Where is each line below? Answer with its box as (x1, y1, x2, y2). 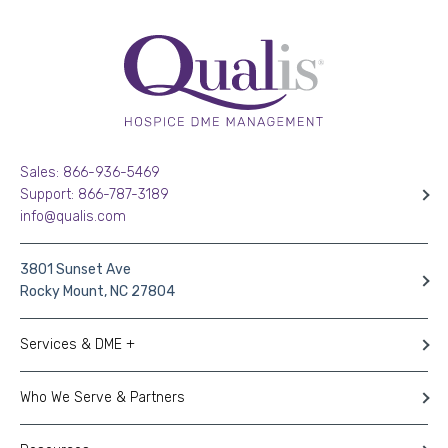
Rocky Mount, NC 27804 (20, 282, 175, 300)
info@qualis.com (20, 207, 126, 225)
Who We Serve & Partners (20, 388, 185, 406)
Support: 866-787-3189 (20, 185, 169, 203)
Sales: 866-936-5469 (20, 163, 160, 181)
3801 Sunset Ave (20, 260, 131, 278)
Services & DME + (20, 335, 135, 353)
